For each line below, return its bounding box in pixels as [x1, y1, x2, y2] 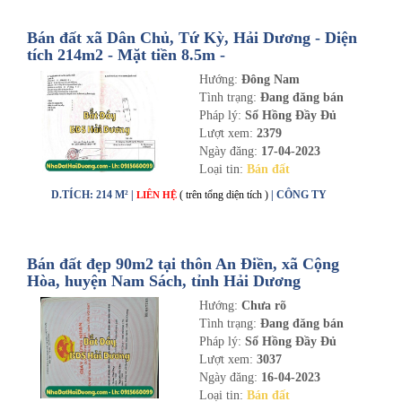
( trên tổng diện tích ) [179, 188, 268, 201]
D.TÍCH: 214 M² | [51, 188, 136, 201]
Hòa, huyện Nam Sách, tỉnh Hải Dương [27, 272, 301, 290]
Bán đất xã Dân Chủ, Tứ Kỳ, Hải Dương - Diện [27, 29, 357, 47]
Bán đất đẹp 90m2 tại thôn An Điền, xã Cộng [27, 255, 339, 273]
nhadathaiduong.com [27, 63, 173, 81]
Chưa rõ [240, 299, 286, 312]
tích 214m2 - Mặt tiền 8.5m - [27, 46, 225, 64]
